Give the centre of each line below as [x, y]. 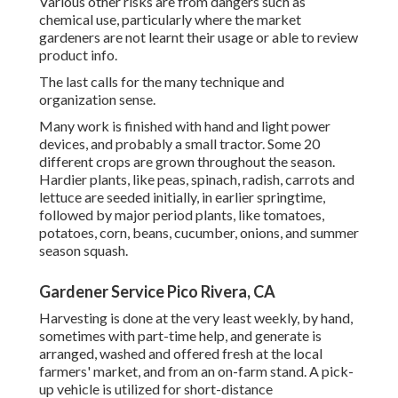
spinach [214, 179]
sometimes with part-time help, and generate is [180, 336]
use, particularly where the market [197, 20]
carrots [307, 179]
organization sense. [97, 99]
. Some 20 [291, 144]
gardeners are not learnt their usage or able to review [199, 37]
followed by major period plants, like [151, 215]
